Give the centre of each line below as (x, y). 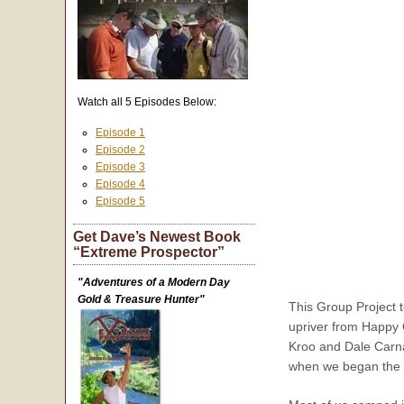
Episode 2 (121, 149)
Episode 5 (121, 201)
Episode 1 (121, 132)
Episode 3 (121, 166)
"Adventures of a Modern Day (154, 282)
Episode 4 (121, 184)
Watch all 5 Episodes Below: (147, 101)
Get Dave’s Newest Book (157, 236)
